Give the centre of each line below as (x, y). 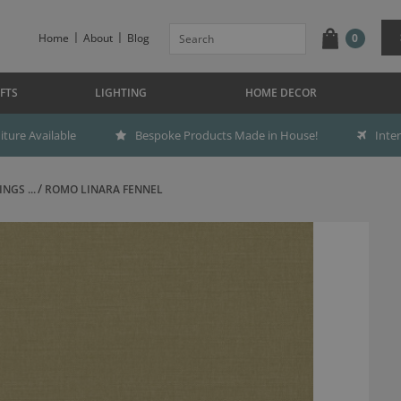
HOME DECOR (281, 93)
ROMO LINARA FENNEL (103, 189)
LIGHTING (120, 93)
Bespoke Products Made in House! (226, 135)
